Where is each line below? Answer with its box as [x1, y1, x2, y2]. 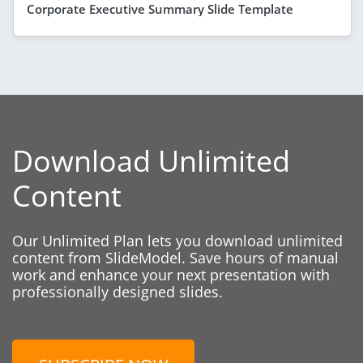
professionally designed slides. [12, 281, 223, 301]
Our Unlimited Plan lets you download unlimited [12, 230, 343, 250]
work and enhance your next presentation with [12, 264, 330, 284]
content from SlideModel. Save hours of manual [12, 247, 339, 267]
